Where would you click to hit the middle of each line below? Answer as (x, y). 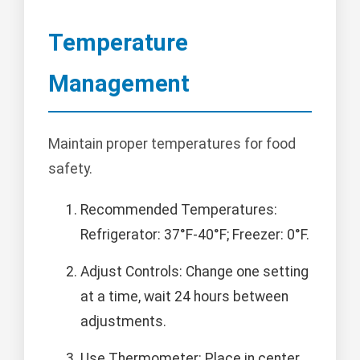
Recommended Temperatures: (179, 209)
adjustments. (123, 321)
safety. (70, 168)
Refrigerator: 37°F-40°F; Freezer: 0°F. (195, 234)
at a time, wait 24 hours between (184, 296)
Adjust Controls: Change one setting (194, 271)
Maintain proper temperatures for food (172, 143)
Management (119, 84)
